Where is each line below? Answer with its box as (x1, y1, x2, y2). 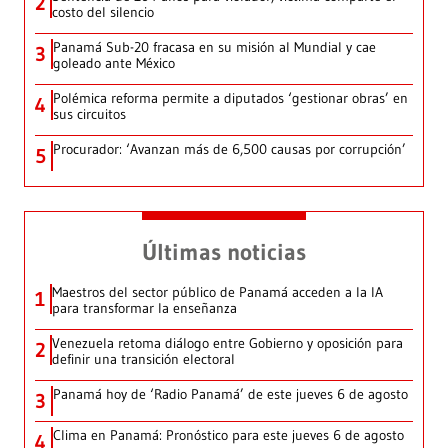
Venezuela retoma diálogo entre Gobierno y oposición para (52, 333, 403, 352)
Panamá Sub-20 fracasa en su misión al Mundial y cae (53, 37, 376, 56)
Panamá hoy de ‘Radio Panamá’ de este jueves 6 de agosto (53, 384, 408, 403)
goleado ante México (53, 53, 175, 72)
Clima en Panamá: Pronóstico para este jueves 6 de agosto (53, 425, 404, 444)
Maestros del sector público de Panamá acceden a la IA (52, 282, 383, 301)
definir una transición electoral (52, 349, 235, 368)
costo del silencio (52, 2, 154, 21)
